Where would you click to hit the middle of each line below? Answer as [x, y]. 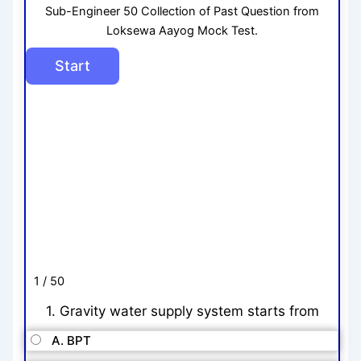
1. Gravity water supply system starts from [182, 311]
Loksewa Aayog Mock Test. [182, 30]
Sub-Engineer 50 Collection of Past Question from [182, 11]
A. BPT [72, 341]
